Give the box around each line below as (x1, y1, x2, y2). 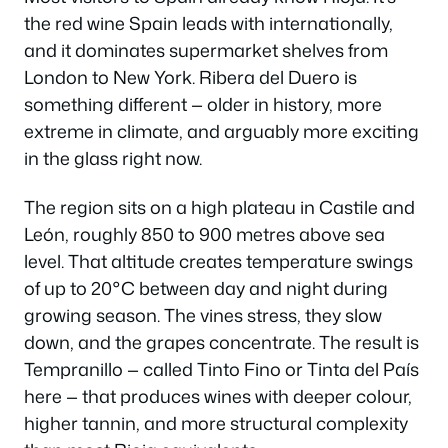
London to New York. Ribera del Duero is (24, 63, 357, 90)
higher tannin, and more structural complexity (24, 410, 408, 436)
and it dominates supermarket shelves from (24, 36, 388, 63)
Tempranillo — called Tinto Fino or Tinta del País (24, 356, 419, 382)
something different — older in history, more (24, 90, 382, 117)
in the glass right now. (24, 144, 202, 171)
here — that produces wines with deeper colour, (24, 383, 412, 409)
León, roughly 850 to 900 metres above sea (24, 221, 385, 247)
